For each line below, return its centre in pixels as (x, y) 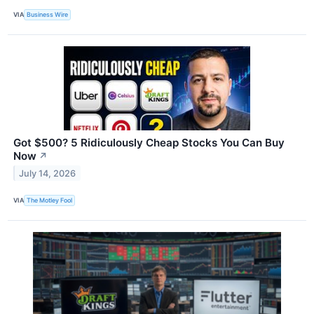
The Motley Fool (50, 200)
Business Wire (48, 15)
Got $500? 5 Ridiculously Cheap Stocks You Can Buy (149, 142)
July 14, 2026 (48, 173)
